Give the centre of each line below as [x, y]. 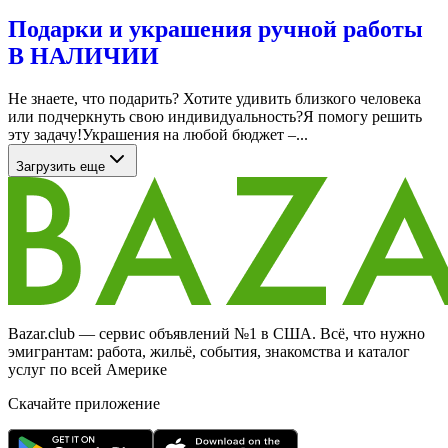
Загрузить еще [60, 167]
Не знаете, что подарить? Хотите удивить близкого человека [214, 99]
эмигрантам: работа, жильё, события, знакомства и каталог [209, 352]
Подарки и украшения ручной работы [215, 29]
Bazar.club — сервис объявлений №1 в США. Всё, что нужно [216, 334]
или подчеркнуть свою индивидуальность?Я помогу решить [215, 117]
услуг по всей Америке [87, 370]
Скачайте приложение [84, 404]
